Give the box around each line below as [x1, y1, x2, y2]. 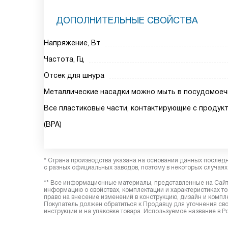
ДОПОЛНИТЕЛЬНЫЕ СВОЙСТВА [56, 15, 198, 25]
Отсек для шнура [44, 71, 104, 79]
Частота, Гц [44, 55, 84, 63]
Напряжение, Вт [44, 39, 100, 47]
